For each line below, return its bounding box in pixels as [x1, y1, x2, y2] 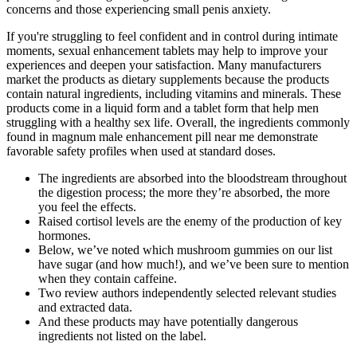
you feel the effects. [38, 200, 136, 214]
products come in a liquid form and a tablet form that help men [6, 101, 319, 116]
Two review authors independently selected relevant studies [38, 286, 336, 300]
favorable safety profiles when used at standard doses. [6, 144, 276, 159]
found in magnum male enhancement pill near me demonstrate [6, 130, 318, 144]
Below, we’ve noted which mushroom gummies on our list [38, 243, 332, 257]
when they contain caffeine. [38, 272, 177, 286]
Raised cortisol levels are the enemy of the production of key [38, 214, 342, 229]
